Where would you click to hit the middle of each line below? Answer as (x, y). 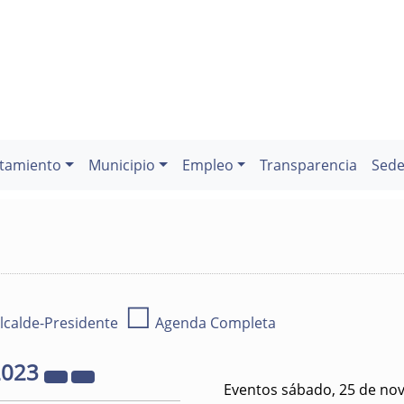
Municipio (122, 165)
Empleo (207, 165)
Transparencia (309, 165)
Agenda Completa (214, 323)
